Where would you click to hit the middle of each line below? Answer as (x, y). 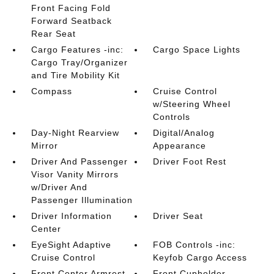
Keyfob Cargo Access (200, 257)
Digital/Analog (184, 133)
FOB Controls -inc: (194, 245)
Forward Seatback (71, 21)
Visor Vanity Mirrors (75, 174)
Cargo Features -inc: (77, 50)
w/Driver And (59, 187)
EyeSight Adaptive (71, 245)
